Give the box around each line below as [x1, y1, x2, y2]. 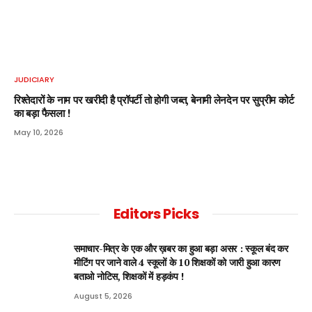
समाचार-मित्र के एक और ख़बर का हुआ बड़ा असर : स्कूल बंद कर [74, 242, 288, 256]
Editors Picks [113, 204, 199, 224]
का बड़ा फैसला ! [14, 107, 71, 120]
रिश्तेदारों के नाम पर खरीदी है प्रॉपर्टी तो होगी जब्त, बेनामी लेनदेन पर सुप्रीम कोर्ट [14, 93, 295, 107]
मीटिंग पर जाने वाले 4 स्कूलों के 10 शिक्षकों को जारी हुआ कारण [74, 256, 281, 270]
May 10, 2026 [14, 127, 63, 139]
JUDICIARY [14, 74, 55, 86]
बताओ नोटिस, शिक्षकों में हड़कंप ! [74, 270, 185, 283]
